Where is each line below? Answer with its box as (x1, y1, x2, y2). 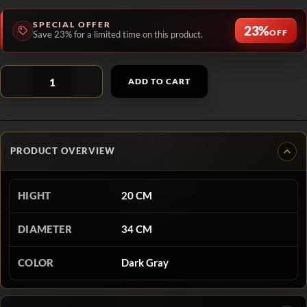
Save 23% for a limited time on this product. (33, 29, 203, 40)
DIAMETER (18, 223, 72, 235)
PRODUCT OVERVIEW (10, 145, 115, 156)
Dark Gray (121, 257, 169, 269)
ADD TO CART (128, 76, 191, 86)
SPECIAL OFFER (33, 20, 111, 29)
